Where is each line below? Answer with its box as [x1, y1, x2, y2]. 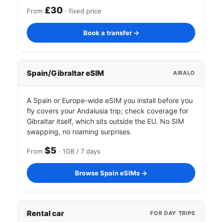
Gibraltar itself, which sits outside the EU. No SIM [27, 117, 184, 125]
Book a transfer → [83, 29, 139, 37]
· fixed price [63, 7, 102, 15]
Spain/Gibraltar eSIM [27, 68, 104, 78]
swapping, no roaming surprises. [27, 127, 132, 136]
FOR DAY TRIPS [150, 210, 195, 217]
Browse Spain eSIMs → [75, 169, 147, 177]
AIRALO [173, 69, 195, 76]
